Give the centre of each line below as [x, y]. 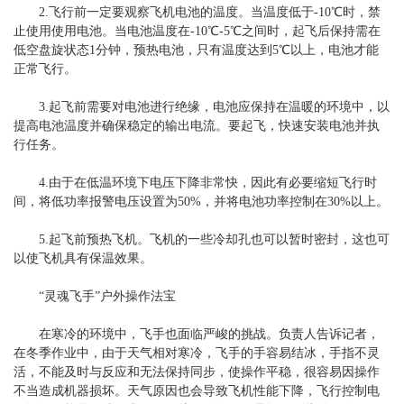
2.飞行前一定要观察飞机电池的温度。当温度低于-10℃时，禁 [197, 12]
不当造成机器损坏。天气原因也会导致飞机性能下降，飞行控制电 [197, 390]
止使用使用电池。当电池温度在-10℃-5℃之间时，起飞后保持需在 [197, 31]
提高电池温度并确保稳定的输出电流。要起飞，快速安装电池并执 [197, 125]
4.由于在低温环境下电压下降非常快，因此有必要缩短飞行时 [195, 182]
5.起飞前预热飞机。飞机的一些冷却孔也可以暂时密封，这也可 [202, 239]
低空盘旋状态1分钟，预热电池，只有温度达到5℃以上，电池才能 [196, 50]
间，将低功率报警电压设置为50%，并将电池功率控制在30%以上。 [201, 201]
